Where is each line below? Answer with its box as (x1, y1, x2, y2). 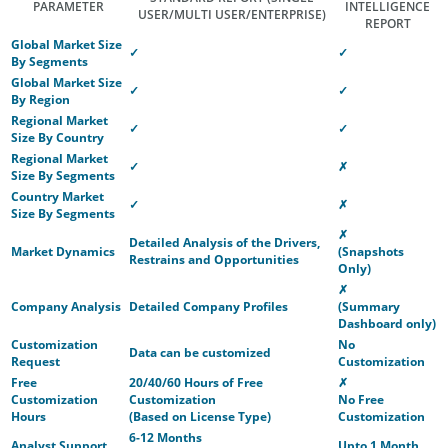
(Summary (338, 298, 400, 315)
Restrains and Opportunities (129, 251, 299, 268)
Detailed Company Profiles (129, 298, 288, 315)
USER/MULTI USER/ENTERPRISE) (137, 6, 326, 23)
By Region (11, 91, 70, 108)
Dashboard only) (338, 315, 436, 332)
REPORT (364, 15, 411, 32)
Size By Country (11, 129, 104, 146)
